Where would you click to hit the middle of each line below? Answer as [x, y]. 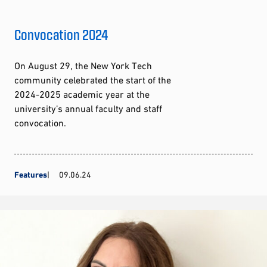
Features [31, 174]
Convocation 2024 [61, 34]
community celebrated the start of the [93, 80]
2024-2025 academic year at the [82, 94]
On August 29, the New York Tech [83, 65]
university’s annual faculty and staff [88, 108]
